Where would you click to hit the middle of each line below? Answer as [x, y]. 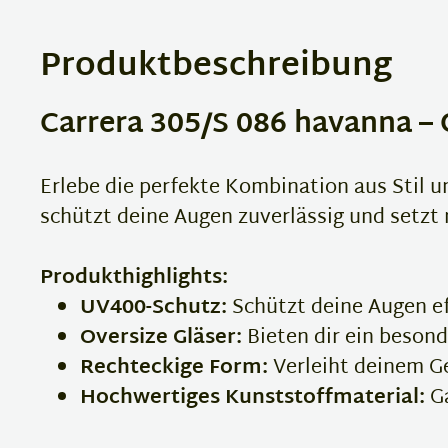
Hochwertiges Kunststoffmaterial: [252, 398]
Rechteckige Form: [174, 368]
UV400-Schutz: [153, 308]
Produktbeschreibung [216, 67]
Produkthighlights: [134, 278]
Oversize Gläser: [161, 338]
